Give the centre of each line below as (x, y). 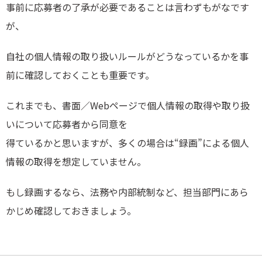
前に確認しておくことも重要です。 (80, 75)
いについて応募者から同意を (67, 124)
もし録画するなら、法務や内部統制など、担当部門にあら (127, 192)
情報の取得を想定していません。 (76, 162)
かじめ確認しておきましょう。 (71, 211)
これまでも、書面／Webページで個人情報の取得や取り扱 (128, 106)
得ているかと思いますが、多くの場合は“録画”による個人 (127, 143)
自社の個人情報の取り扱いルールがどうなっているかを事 (127, 56)
